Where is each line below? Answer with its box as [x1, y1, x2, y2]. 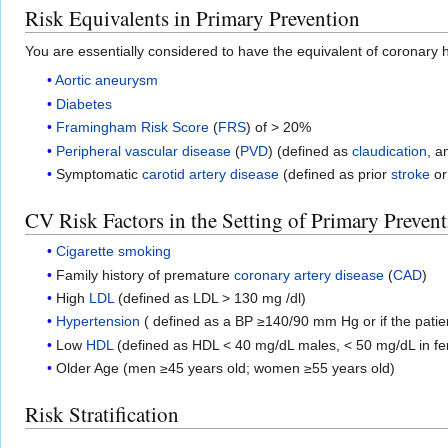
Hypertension [56, 313, 141, 330]
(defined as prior [279, 166, 392, 183]
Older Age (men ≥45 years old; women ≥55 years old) [56, 360, 396, 377]
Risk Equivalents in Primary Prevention [25, 4, 360, 33]
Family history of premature [56, 266, 235, 283]
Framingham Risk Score [56, 119, 210, 136]
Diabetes [56, 95, 113, 112]
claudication [352, 142, 428, 159]
